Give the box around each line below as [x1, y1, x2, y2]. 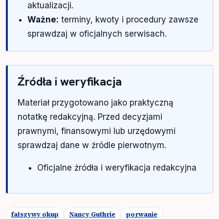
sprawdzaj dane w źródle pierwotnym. [18, 140, 166, 150]
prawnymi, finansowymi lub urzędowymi [18, 126, 175, 136]
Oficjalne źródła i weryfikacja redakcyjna [37, 162, 197, 173]
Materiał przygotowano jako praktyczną [18, 97, 174, 108]
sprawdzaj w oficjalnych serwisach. [27, 28, 167, 39]
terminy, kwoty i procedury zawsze [59, 14, 198, 24]
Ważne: [27, 14, 59, 24]
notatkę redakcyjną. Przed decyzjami [18, 111, 162, 122]
